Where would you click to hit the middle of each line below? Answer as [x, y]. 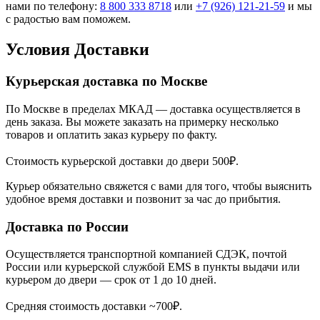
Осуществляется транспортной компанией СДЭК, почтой [146, 254]
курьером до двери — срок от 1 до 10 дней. [111, 280]
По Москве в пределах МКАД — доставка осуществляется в [153, 109]
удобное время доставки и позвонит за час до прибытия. [143, 199]
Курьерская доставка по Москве [106, 81]
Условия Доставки [77, 50]
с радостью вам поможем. [68, 19]
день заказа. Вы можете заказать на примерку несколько [142, 121]
